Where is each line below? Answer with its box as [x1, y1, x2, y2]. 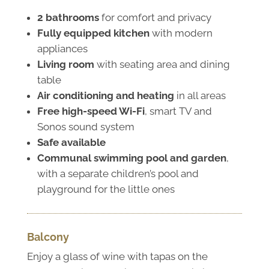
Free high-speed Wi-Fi [37, 104, 145, 117]
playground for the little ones [37, 183, 175, 195]
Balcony [26, 230, 69, 243]
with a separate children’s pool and [37, 167, 199, 180]
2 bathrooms [37, 11, 99, 23]
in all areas [174, 89, 226, 101]
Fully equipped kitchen [37, 26, 150, 39]
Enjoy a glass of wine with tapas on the [26, 250, 208, 262]
